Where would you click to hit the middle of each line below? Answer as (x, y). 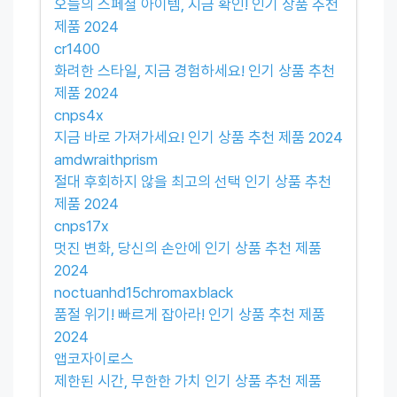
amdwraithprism (106, 159)
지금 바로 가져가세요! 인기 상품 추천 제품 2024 (198, 137)
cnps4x (79, 115)
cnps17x (82, 226)
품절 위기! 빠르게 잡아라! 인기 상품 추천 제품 (190, 314)
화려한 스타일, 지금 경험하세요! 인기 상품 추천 (195, 70)
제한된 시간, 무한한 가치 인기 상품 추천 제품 (188, 381)
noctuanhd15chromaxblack (144, 292)
